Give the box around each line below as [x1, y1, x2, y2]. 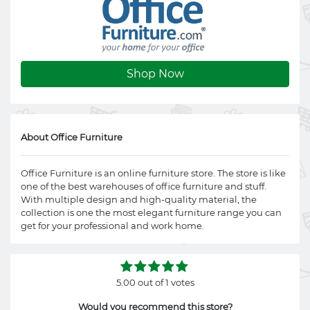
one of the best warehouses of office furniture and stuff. [21, 181, 266, 192]
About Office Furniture [21, 131, 122, 143]
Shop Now [126, 67, 184, 80]
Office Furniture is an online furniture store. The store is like [21, 167, 286, 179]
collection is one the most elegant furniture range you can [21, 207, 282, 218]
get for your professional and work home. [21, 220, 204, 231]
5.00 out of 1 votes [116, 277, 194, 288]
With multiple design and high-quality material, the [21, 194, 257, 205]
